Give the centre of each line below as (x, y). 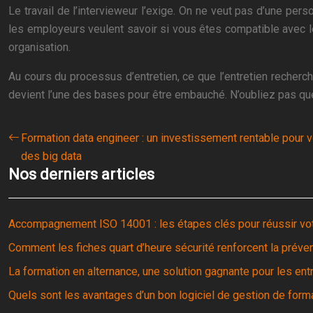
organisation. (39, 47)
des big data (51, 156)
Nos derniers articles (81, 174)
